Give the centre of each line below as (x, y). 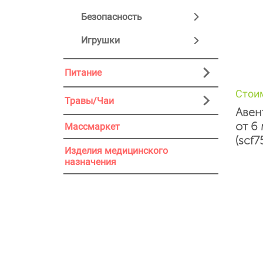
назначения (90, 162)
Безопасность (112, 16)
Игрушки (100, 41)
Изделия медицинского (116, 151)
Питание (83, 73)
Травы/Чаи (89, 100)
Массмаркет (92, 127)
